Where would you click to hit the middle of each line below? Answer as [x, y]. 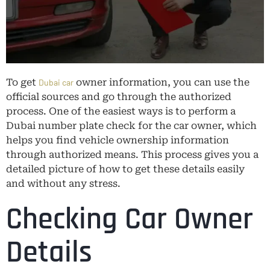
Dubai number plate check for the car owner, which [131, 125]
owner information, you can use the [162, 82]
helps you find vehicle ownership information [118, 140]
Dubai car [56, 82]
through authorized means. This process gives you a [132, 154]
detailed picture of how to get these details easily [125, 169]
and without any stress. [63, 183]
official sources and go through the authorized [119, 96]
